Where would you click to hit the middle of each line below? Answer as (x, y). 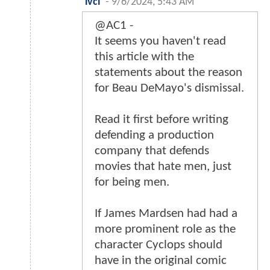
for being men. (132, 183)
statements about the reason (168, 73)
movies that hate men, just (163, 167)
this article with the (144, 57)
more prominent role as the (165, 230)
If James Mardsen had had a (166, 214)
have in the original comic (161, 261)
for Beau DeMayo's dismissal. (169, 89)
